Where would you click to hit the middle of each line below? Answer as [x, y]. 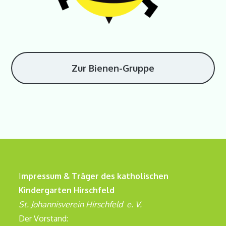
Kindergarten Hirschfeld [67, 190]
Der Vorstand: [44, 218]
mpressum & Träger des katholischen [95, 176]
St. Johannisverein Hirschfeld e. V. [80, 204]
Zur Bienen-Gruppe [113, 68]
